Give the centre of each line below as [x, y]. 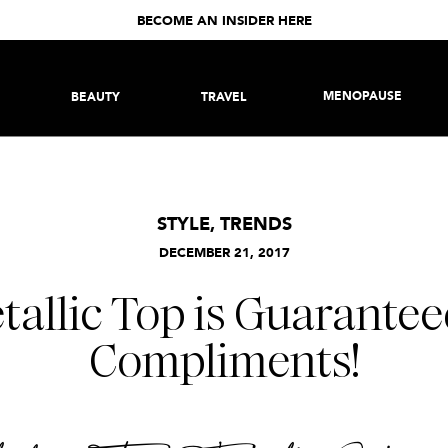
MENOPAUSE [362, 97]
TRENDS [255, 225]
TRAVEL [223, 98]
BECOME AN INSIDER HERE [224, 21]
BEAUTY [95, 98]
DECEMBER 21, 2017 [224, 253]
